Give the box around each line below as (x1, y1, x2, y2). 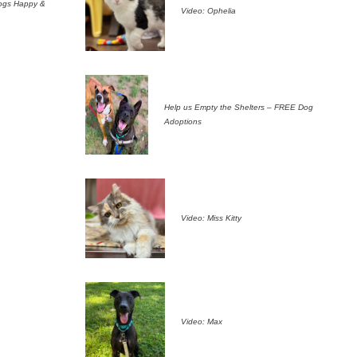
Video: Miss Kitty (181, 213, 241, 222)
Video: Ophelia (181, 6, 236, 15)
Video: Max (181, 316, 222, 326)
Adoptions (164, 116, 202, 126)
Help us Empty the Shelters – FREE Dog (164, 102, 313, 112)
